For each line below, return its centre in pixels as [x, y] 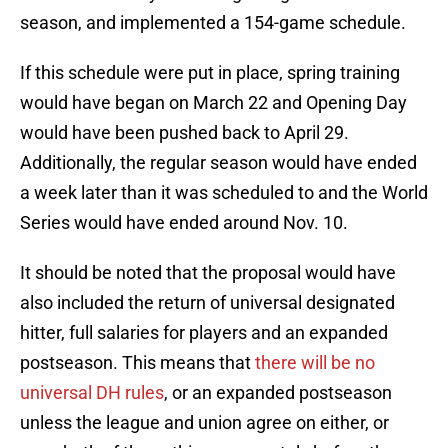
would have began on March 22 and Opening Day [213, 103]
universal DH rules [92, 393]
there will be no [313, 363]
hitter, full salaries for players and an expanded [204, 333]
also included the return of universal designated [207, 303]
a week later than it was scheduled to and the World [224, 193]
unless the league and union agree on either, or [204, 423]
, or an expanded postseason [278, 393]
